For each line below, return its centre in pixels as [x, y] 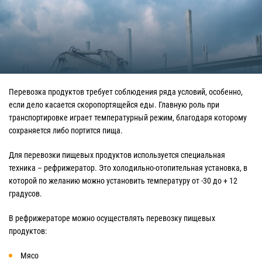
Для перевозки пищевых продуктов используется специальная [117, 155]
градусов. [25, 193]
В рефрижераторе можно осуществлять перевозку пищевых [112, 218]
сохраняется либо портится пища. [66, 130]
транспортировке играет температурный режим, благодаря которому [128, 117]
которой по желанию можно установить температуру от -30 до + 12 [123, 180]
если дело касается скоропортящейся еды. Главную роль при [114, 104]
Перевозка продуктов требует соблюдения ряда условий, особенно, [126, 92]
